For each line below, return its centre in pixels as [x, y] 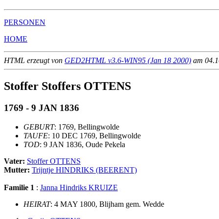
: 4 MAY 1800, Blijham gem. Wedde [107, 204]
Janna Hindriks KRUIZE [79, 187]
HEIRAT [37, 204]
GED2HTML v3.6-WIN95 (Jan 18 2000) [128, 61]
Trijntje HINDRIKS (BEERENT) [84, 170]
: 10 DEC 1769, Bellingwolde [94, 135]
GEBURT [39, 127]
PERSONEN [25, 22]
